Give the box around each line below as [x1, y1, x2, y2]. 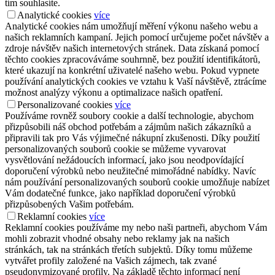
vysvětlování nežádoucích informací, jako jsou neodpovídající [5, 155, 244, 166]
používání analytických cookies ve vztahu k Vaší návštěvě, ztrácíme [5, 76, 266, 87]
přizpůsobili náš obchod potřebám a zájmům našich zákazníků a [5, 122, 251, 133]
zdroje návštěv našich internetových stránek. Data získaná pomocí [5, 43, 259, 54]
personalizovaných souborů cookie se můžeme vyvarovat [5, 144, 226, 155]
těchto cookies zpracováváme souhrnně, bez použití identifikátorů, [5, 54, 260, 65]
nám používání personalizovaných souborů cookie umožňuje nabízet [5, 177, 269, 188]
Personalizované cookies [17, 99, 112, 110]
